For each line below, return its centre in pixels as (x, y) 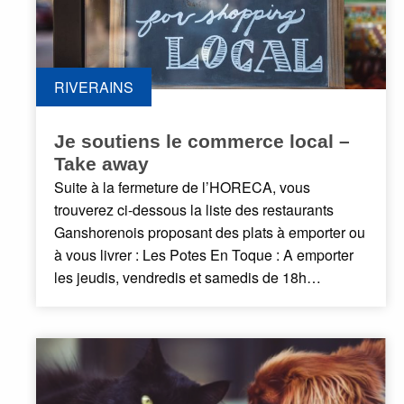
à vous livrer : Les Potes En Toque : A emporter (204, 255)
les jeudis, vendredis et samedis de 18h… (188, 278)
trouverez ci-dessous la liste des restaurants (194, 210)
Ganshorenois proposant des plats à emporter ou (210, 233)
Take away (101, 164)
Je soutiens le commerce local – (202, 142)
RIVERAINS (94, 87)
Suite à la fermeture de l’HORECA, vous (182, 188)
